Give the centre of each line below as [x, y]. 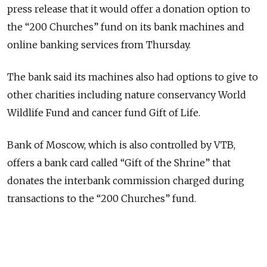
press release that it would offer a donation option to [129, 9]
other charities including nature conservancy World [127, 95]
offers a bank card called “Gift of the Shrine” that [119, 163]
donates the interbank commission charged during [126, 181]
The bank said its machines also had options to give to [133, 77]
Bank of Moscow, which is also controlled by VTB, [121, 145]
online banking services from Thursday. [99, 45]
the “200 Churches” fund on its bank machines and [126, 27]
